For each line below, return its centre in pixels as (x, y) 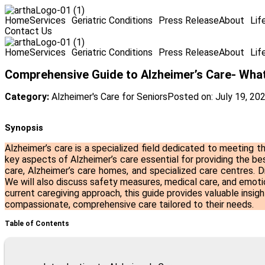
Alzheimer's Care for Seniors (109, 97)
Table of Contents (37, 224)
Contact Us (28, 31)
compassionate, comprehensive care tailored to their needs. (129, 205)
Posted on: (191, 97)
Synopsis (24, 128)
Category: (27, 97)
